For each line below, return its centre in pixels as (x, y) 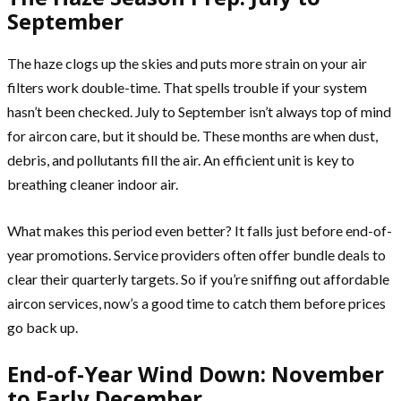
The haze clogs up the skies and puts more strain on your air (187, 63)
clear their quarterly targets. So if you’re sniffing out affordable (198, 278)
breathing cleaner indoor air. (93, 183)
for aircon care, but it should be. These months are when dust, (192, 135)
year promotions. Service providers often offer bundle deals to (196, 254)
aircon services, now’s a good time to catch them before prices (196, 303)
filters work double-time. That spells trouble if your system (187, 87)
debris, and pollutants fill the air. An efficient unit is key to (181, 159)
